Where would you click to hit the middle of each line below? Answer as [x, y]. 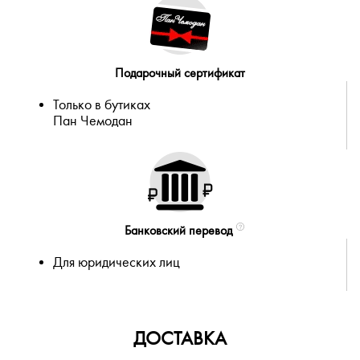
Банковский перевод [178, 231]
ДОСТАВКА [180, 339]
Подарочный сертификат [180, 74]
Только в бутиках [102, 105]
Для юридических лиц [117, 263]
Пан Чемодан [93, 121]
